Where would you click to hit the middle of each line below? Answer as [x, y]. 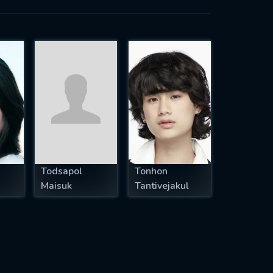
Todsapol [62, 172]
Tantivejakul [162, 186]
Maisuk [57, 186]
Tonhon [151, 172]
